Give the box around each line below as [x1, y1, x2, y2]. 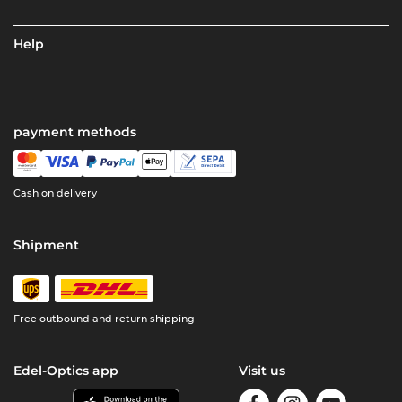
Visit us [238, 363, 285, 380]
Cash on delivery [13, 187, 98, 200]
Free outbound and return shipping [13, 312, 196, 326]
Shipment [13, 237, 80, 254]
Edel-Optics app [13, 363, 119, 380]
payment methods [13, 124, 137, 141]
